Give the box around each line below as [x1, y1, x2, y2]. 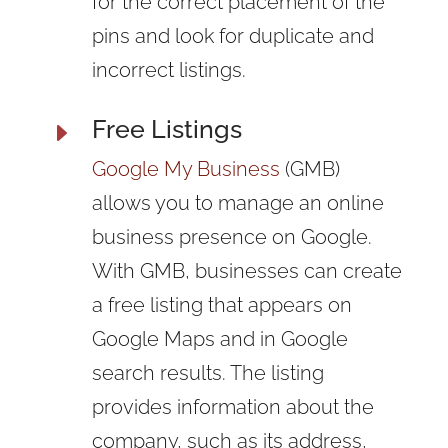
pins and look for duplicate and [91, 23, 374, 48]
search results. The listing [91, 360, 324, 385]
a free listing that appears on [91, 292, 352, 317]
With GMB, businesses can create [91, 258, 402, 283]
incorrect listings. [91, 57, 246, 82]
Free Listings [91, 113, 242, 144]
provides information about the [91, 394, 374, 419]
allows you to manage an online [91, 190, 384, 215]
